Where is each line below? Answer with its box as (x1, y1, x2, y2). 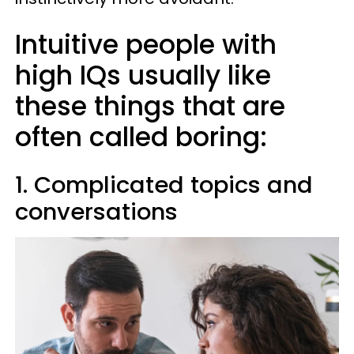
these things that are (15, 88, 285, 125)
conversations (15, 196, 178, 228)
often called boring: (15, 119, 274, 156)
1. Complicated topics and (15, 169, 313, 201)
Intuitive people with (15, 26, 277, 63)
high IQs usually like (15, 57, 271, 94)
